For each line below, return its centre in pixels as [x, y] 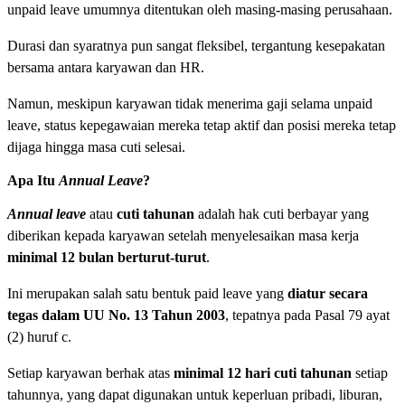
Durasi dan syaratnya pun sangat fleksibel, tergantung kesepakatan [196, 45]
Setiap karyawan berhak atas [90, 372]
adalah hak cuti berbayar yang [282, 213]
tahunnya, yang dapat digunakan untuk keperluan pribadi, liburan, [195, 394]
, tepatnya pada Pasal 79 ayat [307, 315]
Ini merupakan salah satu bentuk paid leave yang [147, 293]
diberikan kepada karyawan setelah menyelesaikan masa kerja [183, 235]
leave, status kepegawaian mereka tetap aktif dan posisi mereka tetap [202, 125]
